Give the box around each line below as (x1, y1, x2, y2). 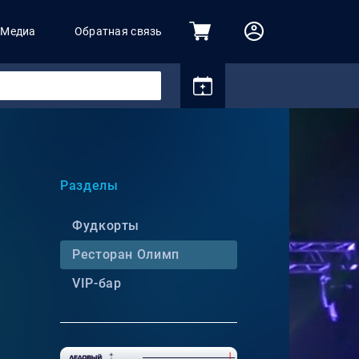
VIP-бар (72, 275, 122, 291)
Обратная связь (74, 25, 163, 38)
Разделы (60, 177, 119, 193)
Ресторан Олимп (72, 246, 179, 262)
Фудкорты (72, 217, 140, 233)
